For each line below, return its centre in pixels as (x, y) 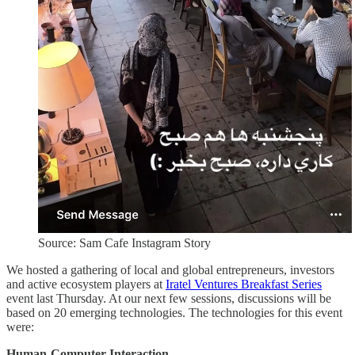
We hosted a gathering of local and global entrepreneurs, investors (170, 269)
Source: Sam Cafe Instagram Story (124, 242)
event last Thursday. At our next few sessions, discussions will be (169, 298)
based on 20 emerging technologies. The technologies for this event (174, 312)
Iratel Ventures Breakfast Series (244, 284)
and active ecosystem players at (86, 284)
